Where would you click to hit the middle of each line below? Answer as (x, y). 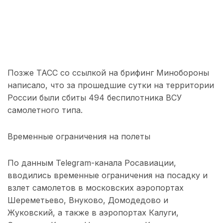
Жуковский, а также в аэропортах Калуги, (93, 213)
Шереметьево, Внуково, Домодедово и (88, 200)
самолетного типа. (45, 110)
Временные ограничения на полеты (79, 137)
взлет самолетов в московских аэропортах (96, 188)
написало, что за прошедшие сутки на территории (111, 85)
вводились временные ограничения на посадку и (108, 175)
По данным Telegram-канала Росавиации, (92, 163)
